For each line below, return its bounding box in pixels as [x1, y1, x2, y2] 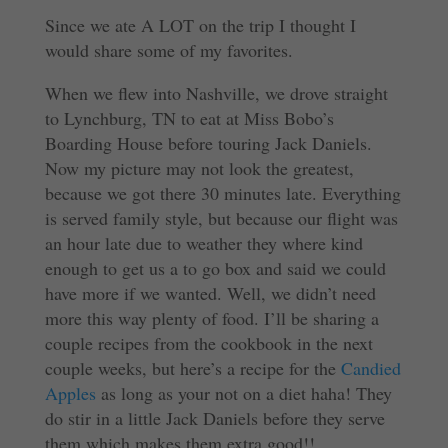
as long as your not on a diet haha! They [95, 381, 392, 405]
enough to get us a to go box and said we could [44, 256, 386, 280]
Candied [340, 356, 401, 380]
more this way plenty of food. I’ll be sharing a [44, 306, 379, 330]
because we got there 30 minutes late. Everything [44, 181, 401, 205]
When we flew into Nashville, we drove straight [44, 81, 388, 105]
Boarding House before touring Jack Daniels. [44, 131, 372, 155]
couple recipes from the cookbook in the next [44, 331, 373, 355]
